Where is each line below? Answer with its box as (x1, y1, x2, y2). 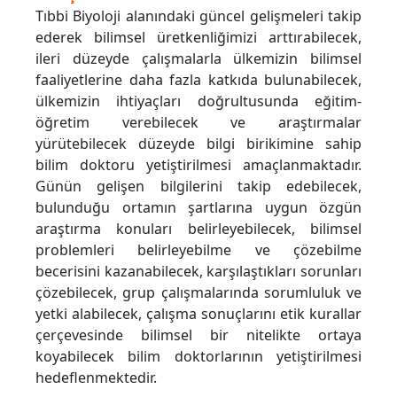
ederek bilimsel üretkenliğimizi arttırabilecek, (35, 27, 362, 48)
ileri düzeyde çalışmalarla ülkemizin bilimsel (35, 49, 362, 69)
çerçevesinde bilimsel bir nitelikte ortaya (35, 325, 362, 346)
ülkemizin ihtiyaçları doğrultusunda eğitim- (35, 91, 362, 112)
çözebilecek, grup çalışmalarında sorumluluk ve (35, 283, 362, 303)
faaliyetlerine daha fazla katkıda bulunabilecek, (35, 70, 362, 90)
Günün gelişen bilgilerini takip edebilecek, (35, 176, 362, 197)
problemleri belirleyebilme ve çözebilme (35, 240, 362, 261)
